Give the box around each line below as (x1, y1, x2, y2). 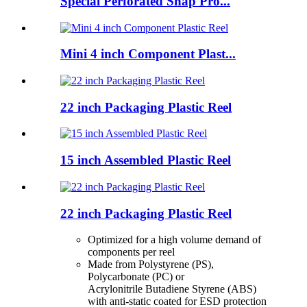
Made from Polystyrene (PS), (88, 258, 214, 271)
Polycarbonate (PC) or (88, 271, 184, 283)
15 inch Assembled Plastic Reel (60, 153, 231, 168)
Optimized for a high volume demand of (88, 234, 261, 246)
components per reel (88, 246, 175, 258)
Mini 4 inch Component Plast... (60, 47, 236, 62)
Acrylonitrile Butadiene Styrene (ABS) (88, 283, 256, 295)
